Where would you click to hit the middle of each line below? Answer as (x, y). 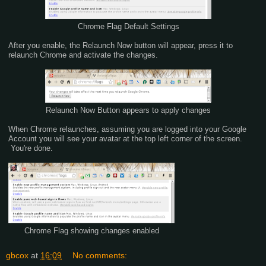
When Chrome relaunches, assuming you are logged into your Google (127, 129)
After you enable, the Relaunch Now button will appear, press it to (121, 45)
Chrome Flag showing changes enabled (91, 231)
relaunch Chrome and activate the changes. (84, 55)
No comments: (100, 255)
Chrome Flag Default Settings (128, 26)
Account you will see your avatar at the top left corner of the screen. (125, 138)
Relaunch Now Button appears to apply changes (128, 110)
